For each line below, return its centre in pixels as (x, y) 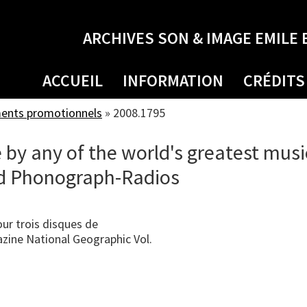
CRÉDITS (274, 81)
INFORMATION (173, 81)
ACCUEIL (73, 81)
